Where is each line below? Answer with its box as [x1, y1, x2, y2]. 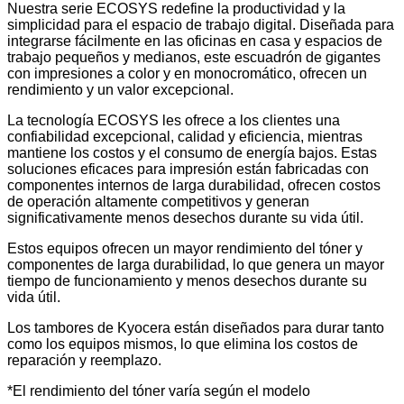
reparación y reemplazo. [7, 353, 161, 369]
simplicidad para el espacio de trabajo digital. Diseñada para [7, 17, 394, 33]
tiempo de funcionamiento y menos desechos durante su [7, 273, 367, 289]
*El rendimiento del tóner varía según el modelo [7, 383, 310, 399]
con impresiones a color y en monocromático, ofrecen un [7, 66, 367, 82]
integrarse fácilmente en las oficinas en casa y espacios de [7, 33, 382, 50]
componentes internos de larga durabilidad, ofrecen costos [7, 178, 381, 194]
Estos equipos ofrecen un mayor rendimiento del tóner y [7, 241, 363, 257]
